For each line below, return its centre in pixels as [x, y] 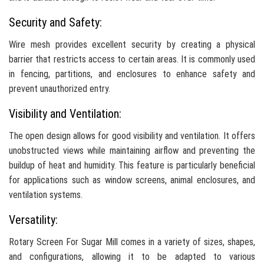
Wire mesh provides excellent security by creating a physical [132, 45]
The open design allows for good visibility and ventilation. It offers [132, 136]
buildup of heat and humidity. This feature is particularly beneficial [132, 166]
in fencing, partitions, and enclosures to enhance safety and [132, 74]
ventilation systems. [46, 195]
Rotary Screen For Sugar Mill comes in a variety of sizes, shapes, [132, 242]
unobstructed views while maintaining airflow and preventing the [132, 151]
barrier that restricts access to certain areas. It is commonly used [132, 60]
